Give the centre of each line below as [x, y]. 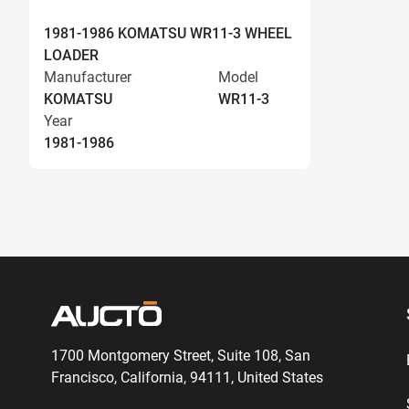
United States [278, 378]
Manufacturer [88, 77]
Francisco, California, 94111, [142, 378]
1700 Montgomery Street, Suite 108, [166, 356]
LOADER [71, 55]
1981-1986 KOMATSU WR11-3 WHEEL [168, 33]
